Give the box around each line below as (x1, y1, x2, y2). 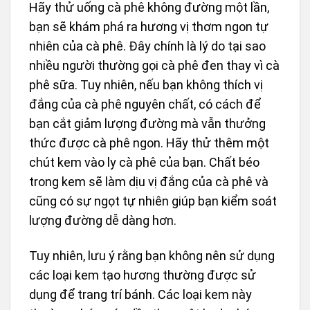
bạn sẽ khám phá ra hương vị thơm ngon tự (29, 19, 268, 34)
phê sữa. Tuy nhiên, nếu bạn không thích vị (29, 77, 263, 92)
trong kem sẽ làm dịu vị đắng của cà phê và (29, 174, 268, 189)
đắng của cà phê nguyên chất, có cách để (29, 96, 261, 111)
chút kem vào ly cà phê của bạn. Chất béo (29, 154, 259, 170)
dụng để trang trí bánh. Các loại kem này (29, 287, 252, 302)
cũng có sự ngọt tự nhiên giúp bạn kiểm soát (29, 193, 277, 208)
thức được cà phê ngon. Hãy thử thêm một (29, 135, 269, 150)
